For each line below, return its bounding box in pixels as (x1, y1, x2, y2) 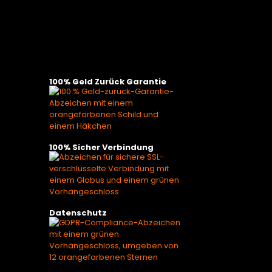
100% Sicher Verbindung (49, 141, 154, 154)
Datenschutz (49, 207, 107, 219)
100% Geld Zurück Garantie (49, 76, 166, 88)
